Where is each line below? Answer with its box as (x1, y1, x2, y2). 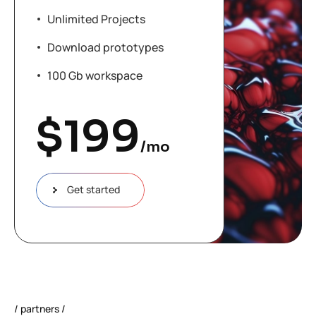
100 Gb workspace (47, 68, 142, 84)
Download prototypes (47, 39, 164, 56)
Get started (67, 183, 120, 197)
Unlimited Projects (47, 11, 145, 28)
